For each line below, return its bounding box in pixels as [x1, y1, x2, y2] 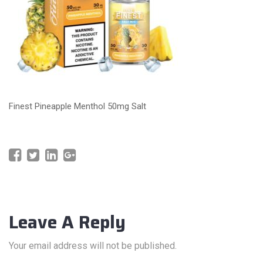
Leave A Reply [9, 208, 126, 237]
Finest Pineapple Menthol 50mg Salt [9, 100, 146, 112]
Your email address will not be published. [9, 240, 177, 252]
